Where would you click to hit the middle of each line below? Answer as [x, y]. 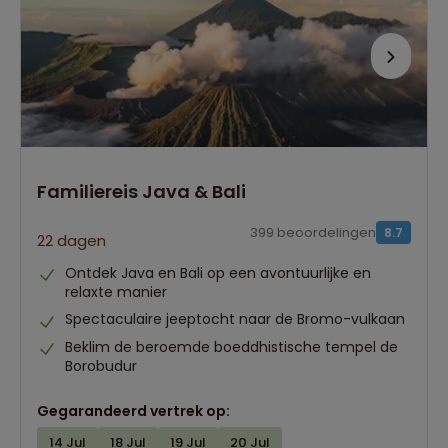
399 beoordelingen [313, 233]
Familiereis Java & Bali [141, 191]
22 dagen [71, 240]
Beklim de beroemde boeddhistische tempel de [231, 346]
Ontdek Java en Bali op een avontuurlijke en [218, 272]
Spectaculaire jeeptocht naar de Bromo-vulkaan [235, 319]
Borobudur [101, 365]
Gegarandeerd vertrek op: [133, 410]
